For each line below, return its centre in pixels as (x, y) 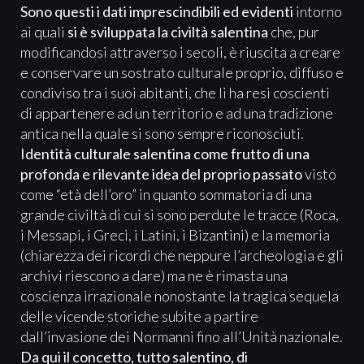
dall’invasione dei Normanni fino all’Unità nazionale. (182, 336)
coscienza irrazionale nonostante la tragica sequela (180, 295)
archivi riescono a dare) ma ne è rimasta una (154, 275)
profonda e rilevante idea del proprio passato (161, 173)
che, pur (294, 31)
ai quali (44, 31)
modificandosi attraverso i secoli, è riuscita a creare (180, 52)
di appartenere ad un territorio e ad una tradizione (177, 113)
